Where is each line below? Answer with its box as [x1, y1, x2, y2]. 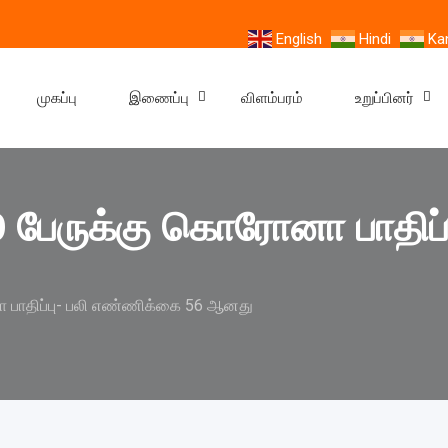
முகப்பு [37, 88, 77, 107]
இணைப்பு [129, 88, 189, 107]
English [276, 29, 322, 48]
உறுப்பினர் [355, 88, 414, 107]
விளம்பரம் [241, 88, 303, 107]
